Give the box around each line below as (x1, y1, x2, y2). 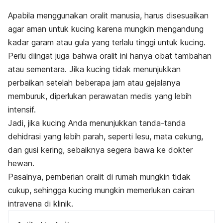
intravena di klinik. (8, 199, 73, 209)
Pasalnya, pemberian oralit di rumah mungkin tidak (8, 172, 191, 182)
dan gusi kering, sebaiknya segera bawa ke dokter (8, 145, 193, 155)
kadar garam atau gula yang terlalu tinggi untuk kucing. (8, 37, 206, 48)
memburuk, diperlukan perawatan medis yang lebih (8, 91, 192, 102)
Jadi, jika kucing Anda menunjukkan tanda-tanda (8, 118, 186, 128)
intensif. (8, 105, 36, 115)
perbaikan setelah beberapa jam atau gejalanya (8, 78, 180, 88)
